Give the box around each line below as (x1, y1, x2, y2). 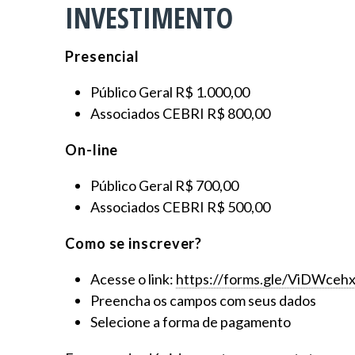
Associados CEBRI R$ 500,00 (90, 198, 270, 216)
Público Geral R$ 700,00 (90, 177, 239, 195)
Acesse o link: (90, 270, 176, 288)
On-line (65, 141, 119, 159)
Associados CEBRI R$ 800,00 (90, 105, 270, 123)
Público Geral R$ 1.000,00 (90, 83, 250, 101)
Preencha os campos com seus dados (90, 292, 316, 310)
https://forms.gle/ (176, 270, 288, 288)
